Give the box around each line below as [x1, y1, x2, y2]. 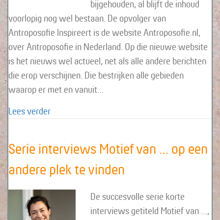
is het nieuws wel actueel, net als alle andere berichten [8, 55, 206, 67]
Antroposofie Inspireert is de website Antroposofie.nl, [8, 27, 200, 38]
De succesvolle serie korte [90, 191, 185, 202]
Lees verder [8, 105, 51, 117]
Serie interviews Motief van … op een [8, 140, 208, 157]
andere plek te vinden [8, 161, 125, 178]
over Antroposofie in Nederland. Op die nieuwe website [8, 41, 208, 53]
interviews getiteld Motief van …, [90, 205, 209, 217]
